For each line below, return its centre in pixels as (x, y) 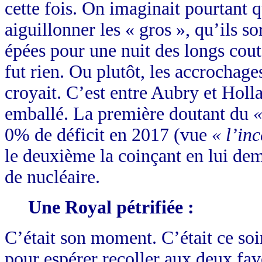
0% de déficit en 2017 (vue (108, 135)
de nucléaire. (52, 177)
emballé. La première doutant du (129, 114)
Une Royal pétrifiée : (111, 208)
